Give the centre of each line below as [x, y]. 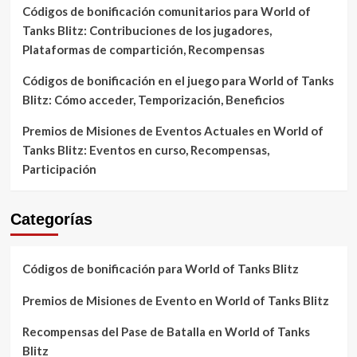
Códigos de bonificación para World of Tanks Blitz [160, 269]
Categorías [51, 219]
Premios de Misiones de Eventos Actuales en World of [173, 131]
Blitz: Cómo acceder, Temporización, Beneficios [153, 100]
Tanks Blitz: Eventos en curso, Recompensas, [145, 150]
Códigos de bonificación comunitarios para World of [166, 11]
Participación [59, 169]
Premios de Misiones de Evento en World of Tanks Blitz [175, 300]
